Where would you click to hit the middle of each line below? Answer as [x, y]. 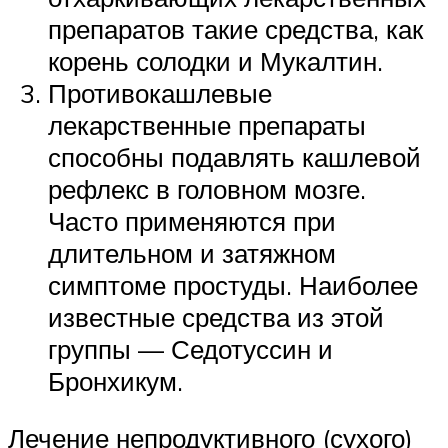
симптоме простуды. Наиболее [233, 284]
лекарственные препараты [207, 124]
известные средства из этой [216, 316]
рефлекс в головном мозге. [207, 188]
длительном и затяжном [192, 252]
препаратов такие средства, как [235, 28]
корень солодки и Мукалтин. [215, 60]
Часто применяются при [192, 220]
